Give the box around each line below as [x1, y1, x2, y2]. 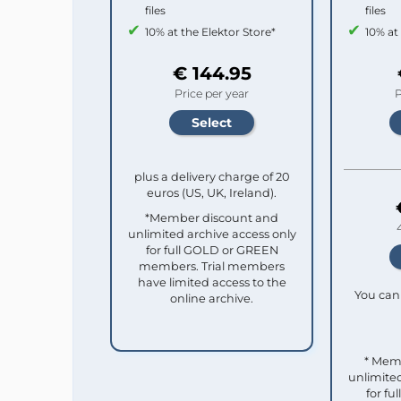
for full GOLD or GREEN [145, 243, 278, 257]
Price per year [175, 86, 249, 100]
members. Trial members [139, 259, 285, 273]
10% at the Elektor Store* [145, 24, 276, 38]
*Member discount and [145, 210, 278, 225]
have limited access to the [137, 275, 286, 289]
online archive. [170, 291, 253, 305]
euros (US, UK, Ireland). [147, 185, 277, 200]
